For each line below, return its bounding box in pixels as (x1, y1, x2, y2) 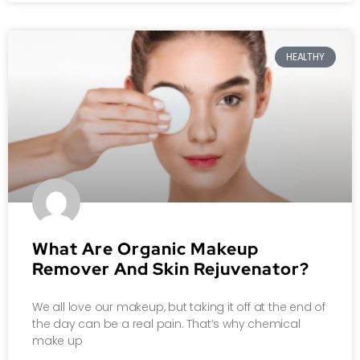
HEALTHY (286, 50, 325, 64)
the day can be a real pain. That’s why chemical (32, 315, 301, 332)
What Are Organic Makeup (32, 237, 259, 260)
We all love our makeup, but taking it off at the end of (32, 298, 325, 315)
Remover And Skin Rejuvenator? (32, 257, 309, 280)
